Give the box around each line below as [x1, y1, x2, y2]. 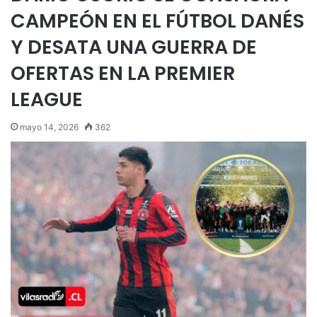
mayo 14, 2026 [20, 122, 79, 132]
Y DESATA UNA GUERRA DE [11, 34, 257, 60]
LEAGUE [11, 86, 83, 113]
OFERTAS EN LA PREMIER [11, 60, 235, 86]
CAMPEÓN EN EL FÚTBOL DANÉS [11, 8, 304, 34]
